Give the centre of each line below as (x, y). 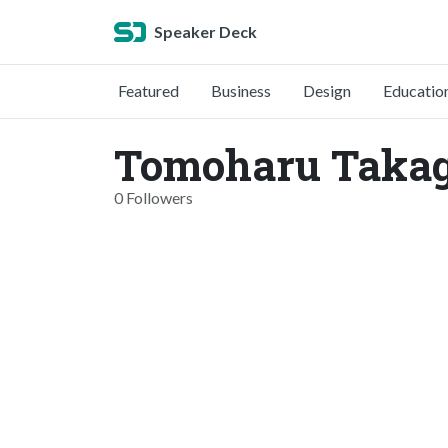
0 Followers (153, 197)
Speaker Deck (205, 31)
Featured (148, 90)
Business (241, 90)
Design (327, 90)
